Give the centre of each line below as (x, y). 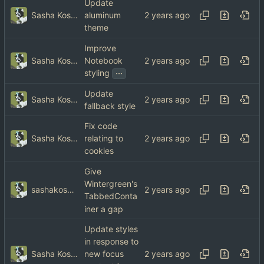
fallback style (110, 106)
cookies (99, 151)
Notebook (103, 61)
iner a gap (104, 209)
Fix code (101, 126)
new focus (104, 254)
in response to (111, 242)
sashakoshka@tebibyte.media (71, 190)
